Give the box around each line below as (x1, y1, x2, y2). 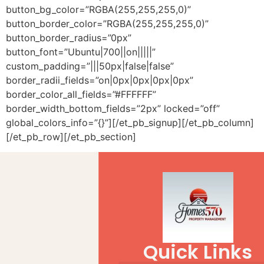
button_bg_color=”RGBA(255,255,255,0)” (6, 3, 191, 15)
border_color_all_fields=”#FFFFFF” (6, 88, 156, 100)
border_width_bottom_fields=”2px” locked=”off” (6, 102, 220, 114)
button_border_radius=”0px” (6, 31, 131, 44)
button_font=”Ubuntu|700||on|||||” (6, 45, 156, 58)
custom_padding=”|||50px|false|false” (6, 60, 174, 72)
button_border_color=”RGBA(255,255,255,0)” (6, 17, 209, 29)
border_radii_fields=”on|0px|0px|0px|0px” (6, 74, 193, 86)
